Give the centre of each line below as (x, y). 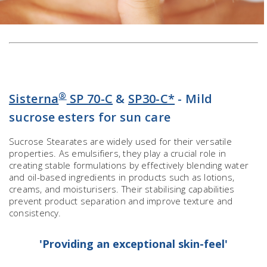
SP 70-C (90, 99)
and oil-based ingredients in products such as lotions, (122, 177)
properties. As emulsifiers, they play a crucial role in (118, 153)
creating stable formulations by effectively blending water (129, 165)
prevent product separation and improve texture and (121, 201)
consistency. (35, 213)
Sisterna (34, 99)
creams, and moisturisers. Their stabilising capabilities (122, 189)
